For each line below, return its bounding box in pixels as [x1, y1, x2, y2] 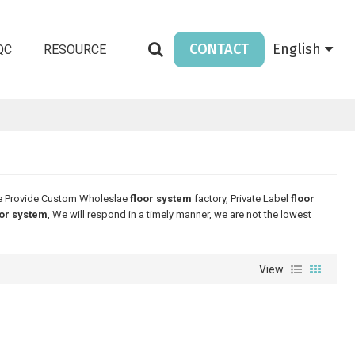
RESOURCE [43, 41, 106, 57]
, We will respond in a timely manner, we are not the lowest [47, 208, 311, 220]
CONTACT [189, 40, 249, 58]
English [272, 40, 321, 58]
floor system [129, 193, 192, 204]
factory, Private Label [191, 193, 291, 204]
